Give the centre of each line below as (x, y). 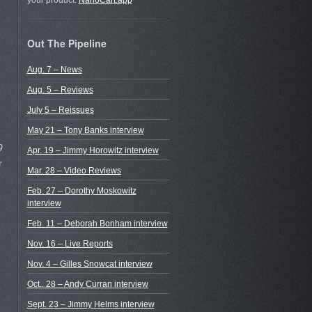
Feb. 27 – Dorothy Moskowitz (81, 190)
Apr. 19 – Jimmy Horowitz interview (93, 150)
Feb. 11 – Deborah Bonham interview (97, 223)
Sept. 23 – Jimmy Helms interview (91, 304)
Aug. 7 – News (54, 69)
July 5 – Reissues (60, 110)
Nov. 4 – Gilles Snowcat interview (89, 264)
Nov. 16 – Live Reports (70, 243)
